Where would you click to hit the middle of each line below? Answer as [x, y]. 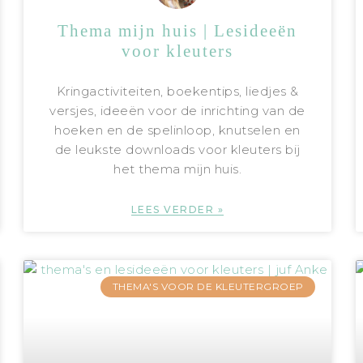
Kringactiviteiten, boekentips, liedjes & [177, 91]
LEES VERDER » [177, 209]
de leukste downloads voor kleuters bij [177, 149]
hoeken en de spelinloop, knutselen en [177, 130]
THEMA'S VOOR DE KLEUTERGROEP [208, 287]
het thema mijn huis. [178, 169]
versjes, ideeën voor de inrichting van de [177, 110]
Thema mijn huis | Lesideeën [178, 30]
